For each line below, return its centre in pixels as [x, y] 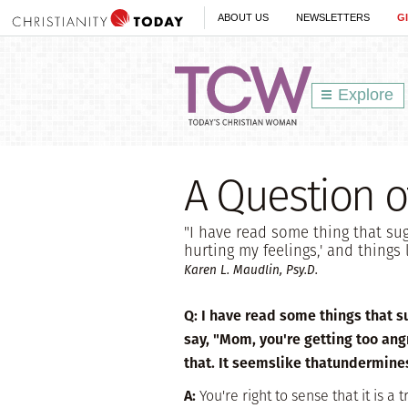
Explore [366, 95]
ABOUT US [243, 17]
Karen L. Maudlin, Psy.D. [251, 270]
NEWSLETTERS [333, 17]
